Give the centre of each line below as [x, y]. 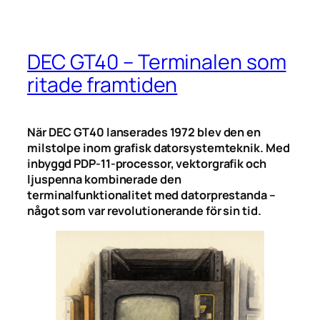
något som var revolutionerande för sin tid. [144, 211]
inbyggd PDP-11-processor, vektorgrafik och [147, 164]
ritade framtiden [102, 84]
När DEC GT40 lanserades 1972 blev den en [144, 132]
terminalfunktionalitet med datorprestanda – [151, 195]
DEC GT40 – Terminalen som [157, 61]
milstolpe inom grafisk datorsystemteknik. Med [159, 148]
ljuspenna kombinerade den [104, 180]
